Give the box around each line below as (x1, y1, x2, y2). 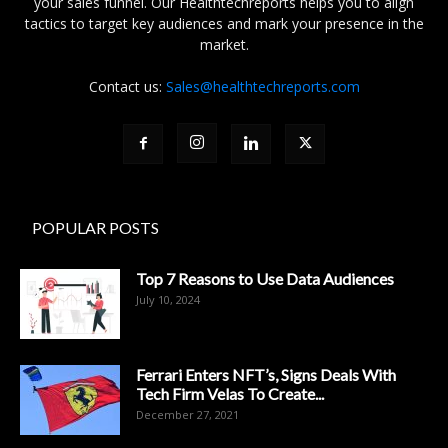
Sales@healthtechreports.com (165, 76, 360, 96)
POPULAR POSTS (32, 217, 159, 237)
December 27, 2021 (136, 406, 239, 422)
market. (199, 34, 249, 54)
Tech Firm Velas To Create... (136, 383, 324, 403)
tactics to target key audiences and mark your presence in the (24, 13, 424, 33)
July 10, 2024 (136, 291, 200, 307)
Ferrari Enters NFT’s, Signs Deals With (136, 364, 396, 384)
